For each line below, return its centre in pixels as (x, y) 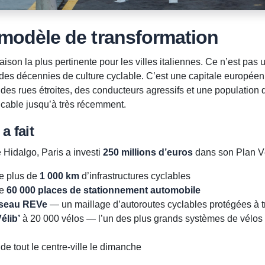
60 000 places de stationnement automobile (103, 190)
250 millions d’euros (148, 153)
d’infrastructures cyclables (135, 176)
